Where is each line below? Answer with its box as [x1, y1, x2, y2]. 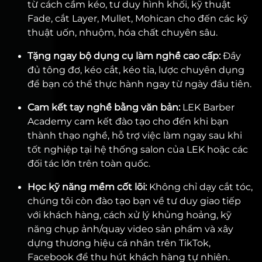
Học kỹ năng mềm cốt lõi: [27, 181, 147, 192]
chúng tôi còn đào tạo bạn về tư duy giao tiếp [27, 195, 241, 206]
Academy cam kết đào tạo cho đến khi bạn [27, 116, 229, 127]
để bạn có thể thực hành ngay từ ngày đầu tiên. [27, 78, 251, 89]
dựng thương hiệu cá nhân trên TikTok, [27, 237, 211, 249]
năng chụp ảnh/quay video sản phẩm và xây [27, 223, 233, 235]
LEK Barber [180, 102, 235, 113]
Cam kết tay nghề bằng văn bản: [27, 102, 180, 113]
